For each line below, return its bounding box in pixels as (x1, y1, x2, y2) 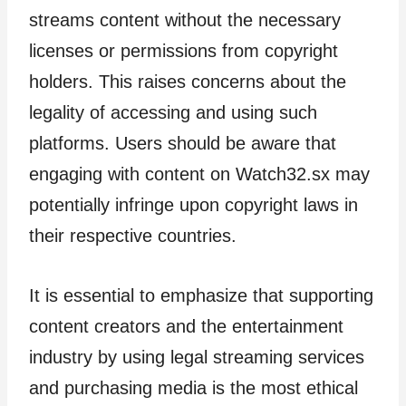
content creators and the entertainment (29, 315, 343, 336)
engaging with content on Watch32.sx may (29, 163, 370, 184)
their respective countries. (29, 225, 237, 246)
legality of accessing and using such (29, 101, 317, 122)
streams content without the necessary (29, 9, 341, 30)
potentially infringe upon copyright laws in (29, 194, 358, 215)
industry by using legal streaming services (29, 346, 364, 367)
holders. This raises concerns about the (29, 71, 346, 92)
